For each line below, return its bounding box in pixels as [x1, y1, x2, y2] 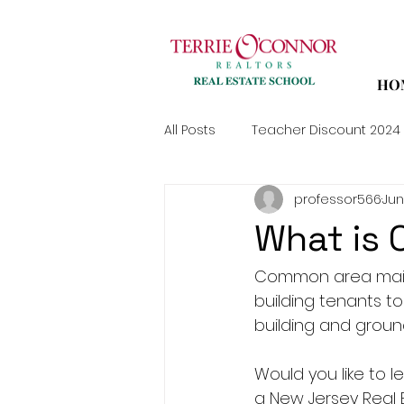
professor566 [294, 189, 381, 208]
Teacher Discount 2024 [252, 120, 400, 139]
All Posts [164, 120, 216, 139]
